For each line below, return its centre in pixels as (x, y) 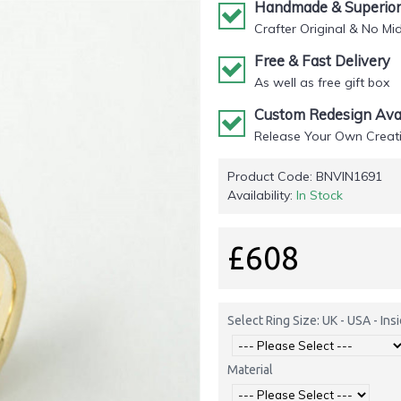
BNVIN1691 (349, 176)
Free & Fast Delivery (322, 61)
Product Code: (272, 176)
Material (250, 370)
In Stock (320, 195)
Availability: (262, 195)
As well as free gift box (322, 82)
